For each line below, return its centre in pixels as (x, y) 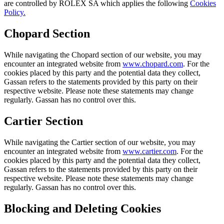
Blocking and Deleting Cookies (82, 208)
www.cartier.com (149, 151)
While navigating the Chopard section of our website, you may (103, 54)
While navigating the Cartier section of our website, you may (100, 142)
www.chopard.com (153, 63)
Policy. (15, 12)
